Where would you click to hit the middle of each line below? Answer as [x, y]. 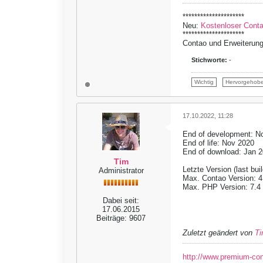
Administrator [121, 171]
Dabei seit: [121, 200]
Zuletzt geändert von [219, 233]
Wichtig [204, 82]
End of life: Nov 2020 [218, 143]
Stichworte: [209, 60]
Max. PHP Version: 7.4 [222, 187]
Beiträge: [112, 218]
